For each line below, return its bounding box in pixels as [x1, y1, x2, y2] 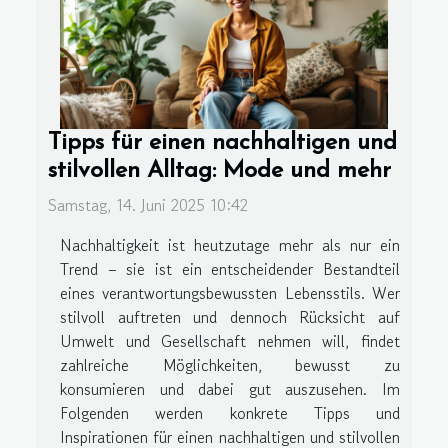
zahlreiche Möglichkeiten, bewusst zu [60, 352, 400, 377]
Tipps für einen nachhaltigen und [48, 130, 397, 155]
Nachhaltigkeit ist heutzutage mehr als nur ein [60, 232, 400, 257]
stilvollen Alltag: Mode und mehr [48, 158, 391, 183]
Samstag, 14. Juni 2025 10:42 [48, 192, 248, 217]
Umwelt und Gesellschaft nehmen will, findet [60, 328, 400, 353]
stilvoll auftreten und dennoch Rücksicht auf [60, 304, 400, 329]
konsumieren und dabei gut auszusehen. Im [60, 376, 400, 401]
